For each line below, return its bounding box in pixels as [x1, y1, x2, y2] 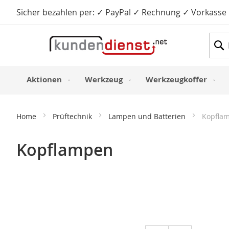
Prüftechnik [53, 111, 94, 122]
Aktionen [27, 74, 62, 85]
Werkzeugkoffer [146, 74, 207, 85]
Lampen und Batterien [108, 111, 188, 122]
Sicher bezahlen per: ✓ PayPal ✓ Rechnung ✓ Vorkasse [16, 7, 226, 18]
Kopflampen [16, 139, 113, 162]
